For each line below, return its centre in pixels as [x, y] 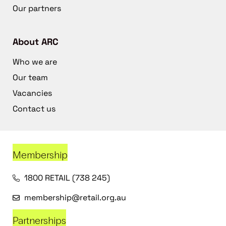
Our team [30, 78]
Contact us [34, 109]
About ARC [36, 42]
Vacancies [32, 93]
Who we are [35, 62]
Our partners [37, 9]
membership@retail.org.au [75, 198]
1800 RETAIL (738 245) [67, 178]
